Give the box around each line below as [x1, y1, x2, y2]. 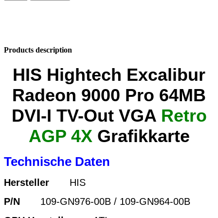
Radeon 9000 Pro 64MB [12, 85, 206, 106]
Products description [4, 46, 72, 54]
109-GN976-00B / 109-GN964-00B [40, 196, 190, 207]
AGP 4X [28, 126, 92, 146]
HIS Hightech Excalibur [13, 65, 205, 85]
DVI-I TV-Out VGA [11, 106, 161, 126]
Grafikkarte [92, 126, 190, 146]
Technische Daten [4, 154, 110, 169]
